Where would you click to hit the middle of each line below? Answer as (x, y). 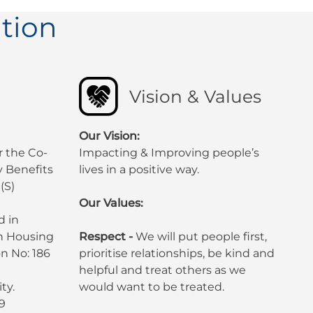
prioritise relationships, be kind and (176, 253)
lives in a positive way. (139, 169)
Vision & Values (195, 96)
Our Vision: (109, 136)
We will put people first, (201, 236)
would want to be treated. (151, 286)
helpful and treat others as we (162, 270)
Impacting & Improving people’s (169, 152)
